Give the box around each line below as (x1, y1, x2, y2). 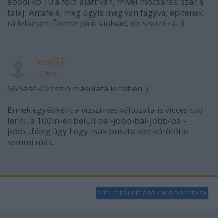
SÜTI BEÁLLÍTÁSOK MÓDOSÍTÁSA (97, 189, 208, 197)
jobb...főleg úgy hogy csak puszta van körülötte (7, 126, 188, 137)
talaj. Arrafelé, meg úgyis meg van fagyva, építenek (7, 7, 203, 18)
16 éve (34, 68, 57, 78)
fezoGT (34, 55, 65, 68)
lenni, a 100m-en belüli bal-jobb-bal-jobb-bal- (7, 115, 186, 127)
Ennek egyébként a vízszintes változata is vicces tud (7, 104, 203, 116)
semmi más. (7, 136, 54, 148)
